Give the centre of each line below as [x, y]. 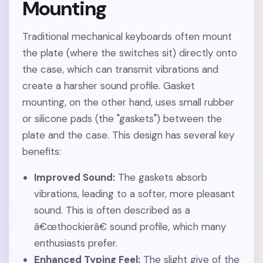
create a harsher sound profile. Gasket [109, 86]
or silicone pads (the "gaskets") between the [122, 119]
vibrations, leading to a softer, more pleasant [134, 194]
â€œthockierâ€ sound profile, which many [130, 227]
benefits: [42, 152]
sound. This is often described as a [112, 210]
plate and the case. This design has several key [129, 135]
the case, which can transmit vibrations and [121, 70]
